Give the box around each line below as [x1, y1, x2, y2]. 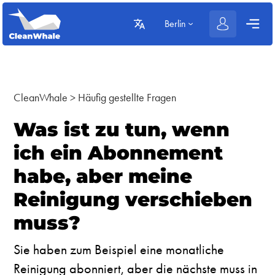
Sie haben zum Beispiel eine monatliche [14, 241, 225, 258]
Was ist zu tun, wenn [14, 118, 230, 142]
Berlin [164, 18, 186, 30]
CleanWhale [14, 90, 68, 104]
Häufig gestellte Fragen [78, 90, 177, 104]
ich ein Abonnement [14, 141, 223, 165]
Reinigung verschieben [14, 188, 253, 212]
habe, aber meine [14, 165, 193, 188]
